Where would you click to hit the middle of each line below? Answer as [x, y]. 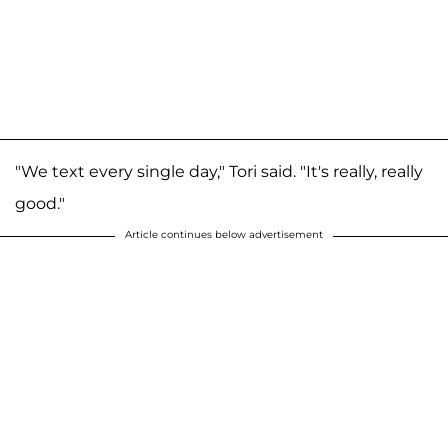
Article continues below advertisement [224, 235]
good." [40, 204]
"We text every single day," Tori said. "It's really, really [219, 172]
